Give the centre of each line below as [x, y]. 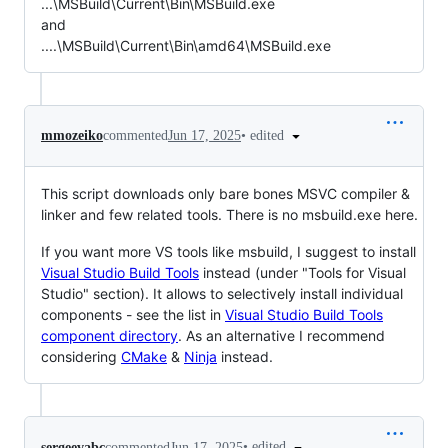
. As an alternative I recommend [281, 336]
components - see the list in [133, 315]
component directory [109, 336]
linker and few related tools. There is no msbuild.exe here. [229, 215]
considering [81, 357]
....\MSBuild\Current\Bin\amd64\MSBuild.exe [186, 45]
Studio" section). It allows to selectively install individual [222, 294]
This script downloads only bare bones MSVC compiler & [225, 194]
